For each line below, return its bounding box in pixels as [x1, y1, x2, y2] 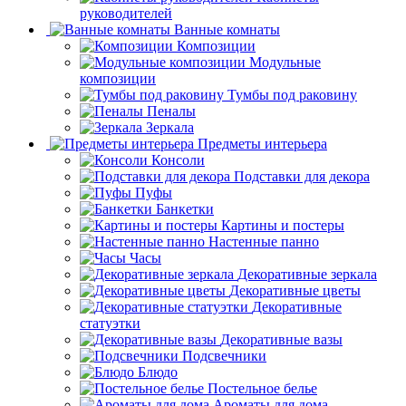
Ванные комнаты [174, 53, 280, 70]
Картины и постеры [221, 249, 344, 266]
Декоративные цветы [229, 314, 361, 331]
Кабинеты [256, 21, 319, 37]
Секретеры [165, 5, 232, 21]
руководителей [80, 37, 172, 53]
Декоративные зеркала [237, 298, 377, 314]
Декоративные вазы [220, 363, 343, 380]
